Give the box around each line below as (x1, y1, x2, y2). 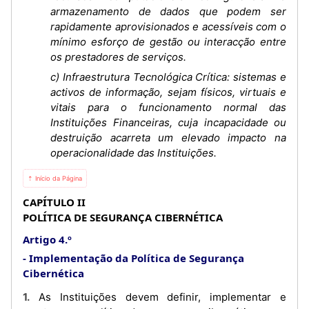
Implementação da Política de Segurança (29, 251, 244, 265)
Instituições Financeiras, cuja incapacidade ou (50, 116, 286, 129)
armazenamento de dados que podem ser (50, 4, 286, 18)
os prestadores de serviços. (50, 50, 186, 63)
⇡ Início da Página (28, 175, 82, 182)
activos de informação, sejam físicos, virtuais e (50, 86, 286, 99)
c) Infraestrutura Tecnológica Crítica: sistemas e (50, 70, 286, 83)
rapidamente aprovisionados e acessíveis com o (50, 19, 286, 33)
